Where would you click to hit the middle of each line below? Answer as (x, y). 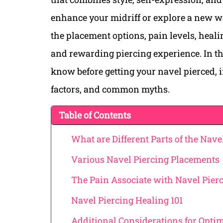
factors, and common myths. (110, 89)
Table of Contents (95, 115)
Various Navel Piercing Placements (145, 160)
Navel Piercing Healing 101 (127, 200)
